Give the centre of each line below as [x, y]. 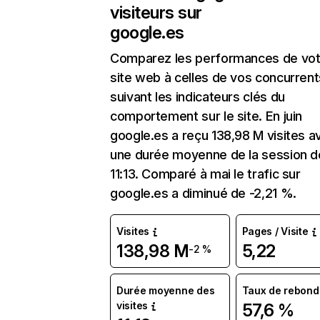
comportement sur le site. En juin [206, 116]
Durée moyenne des [166, 290]
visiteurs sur [156, 12]
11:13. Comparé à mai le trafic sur [205, 174]
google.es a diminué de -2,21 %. [203, 193]
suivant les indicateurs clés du [197, 97]
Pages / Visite [275, 231]
